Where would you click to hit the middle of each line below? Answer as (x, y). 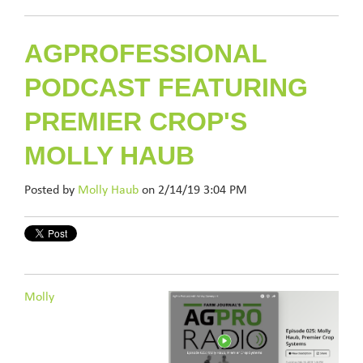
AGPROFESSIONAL (145, 53)
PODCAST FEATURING (166, 88)
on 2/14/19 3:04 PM (193, 190)
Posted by (51, 190)
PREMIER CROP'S (136, 122)
